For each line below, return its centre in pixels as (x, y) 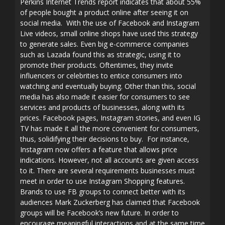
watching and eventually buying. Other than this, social (108, 86)
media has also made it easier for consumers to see (105, 97)
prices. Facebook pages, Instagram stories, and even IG (110, 118)
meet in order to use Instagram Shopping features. (102, 181)
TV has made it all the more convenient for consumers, (110, 128)
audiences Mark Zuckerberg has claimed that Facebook (110, 202)
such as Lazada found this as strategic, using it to (100, 54)
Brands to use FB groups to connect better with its (103, 192)
